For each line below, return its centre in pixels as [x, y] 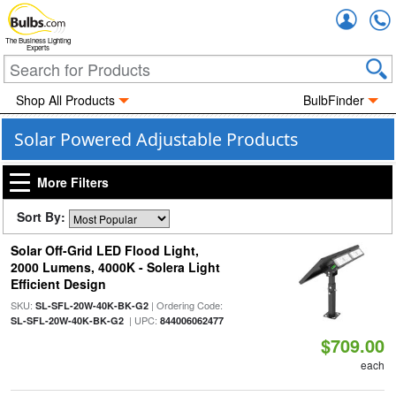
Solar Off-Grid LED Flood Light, [104, 250]
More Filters [73, 182]
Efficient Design [58, 284]
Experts [38, 48]
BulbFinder [334, 100]
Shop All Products [65, 100]
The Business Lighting [38, 41]
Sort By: [43, 217]
